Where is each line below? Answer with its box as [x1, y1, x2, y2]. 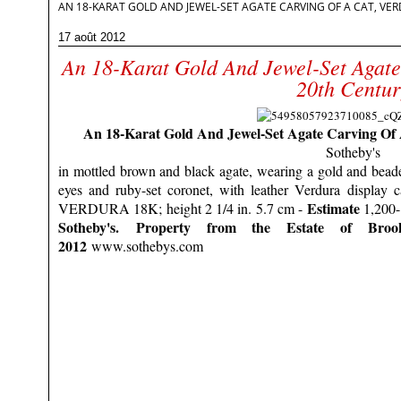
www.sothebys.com [87, 236, 203, 255]
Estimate [307, 198, 360, 218]
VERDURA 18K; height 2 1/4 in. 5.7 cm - [58, 199, 307, 218]
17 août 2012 [58, 30, 125, 44]
